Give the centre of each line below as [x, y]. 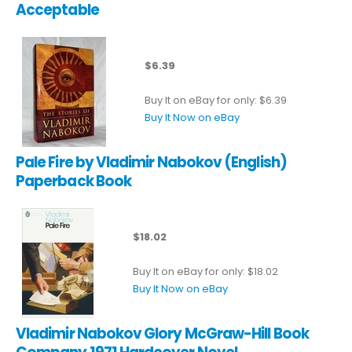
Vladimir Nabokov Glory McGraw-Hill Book [162, 333]
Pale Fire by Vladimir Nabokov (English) [151, 162]
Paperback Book [73, 181]
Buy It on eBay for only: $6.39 [216, 100]
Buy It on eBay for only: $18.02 [205, 271]
